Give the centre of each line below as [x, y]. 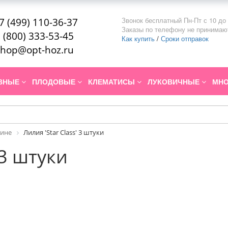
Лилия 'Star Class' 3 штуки [64, 133]
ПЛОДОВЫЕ [55, 82]
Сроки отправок [185, 38]
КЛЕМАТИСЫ [112, 82]
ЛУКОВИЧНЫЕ [175, 82]
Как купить [138, 38]
